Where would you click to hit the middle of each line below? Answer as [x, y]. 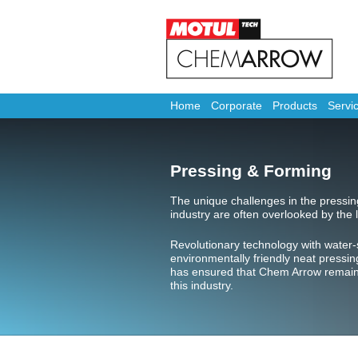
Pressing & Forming [251, 171]
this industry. [202, 285]
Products [294, 106]
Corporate [237, 106]
